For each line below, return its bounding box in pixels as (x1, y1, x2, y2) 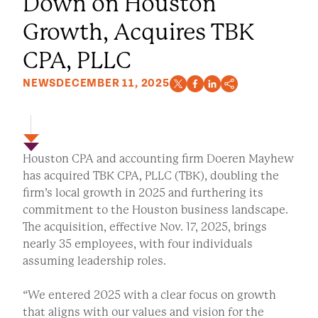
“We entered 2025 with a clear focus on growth (23, 288, 276, 302)
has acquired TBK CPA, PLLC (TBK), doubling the (23, 169, 279, 183)
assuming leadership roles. (23, 254, 166, 268)
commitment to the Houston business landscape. (23, 203, 288, 217)
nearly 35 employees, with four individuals (23, 237, 253, 251)
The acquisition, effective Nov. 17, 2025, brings (23, 220, 267, 234)
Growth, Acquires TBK (23, 19, 255, 46)
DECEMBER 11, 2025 (56, 77, 170, 91)
